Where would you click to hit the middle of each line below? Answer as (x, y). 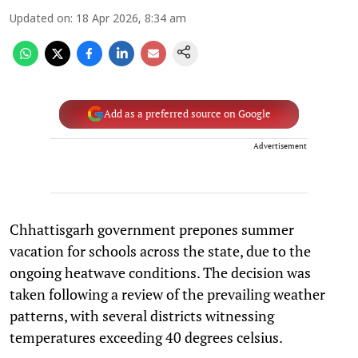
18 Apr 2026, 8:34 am (131, 19)
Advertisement (280, 145)
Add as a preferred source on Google (187, 114)
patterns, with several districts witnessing (142, 315)
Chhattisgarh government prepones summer (152, 229)
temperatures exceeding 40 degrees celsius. (146, 337)
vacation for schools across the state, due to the (160, 251)
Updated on (40, 19)
